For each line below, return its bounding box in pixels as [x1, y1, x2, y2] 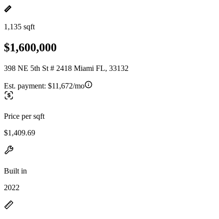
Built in [4, 166, 27, 175]
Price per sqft [4, 111, 44, 120]
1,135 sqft [4, 22, 35, 31]
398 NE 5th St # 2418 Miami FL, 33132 [4, 64, 129, 72]
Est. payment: [4, 81, 48, 90]
